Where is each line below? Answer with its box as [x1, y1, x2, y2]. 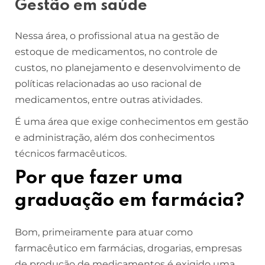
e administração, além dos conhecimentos [15, 131, 215, 143]
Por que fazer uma [15, 169, 183, 188]
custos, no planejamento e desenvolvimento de [15, 62, 241, 73]
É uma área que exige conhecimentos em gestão [15, 115, 248, 127]
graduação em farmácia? [15, 191, 244, 210]
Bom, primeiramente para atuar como [15, 226, 193, 238]
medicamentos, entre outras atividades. [15, 93, 205, 105]
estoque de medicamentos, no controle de [15, 46, 218, 57]
